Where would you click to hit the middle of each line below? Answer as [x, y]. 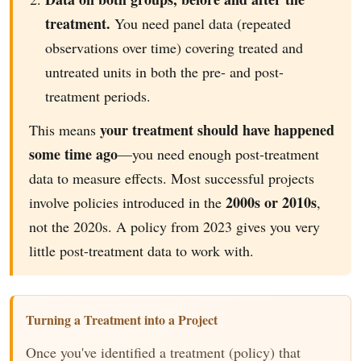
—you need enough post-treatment [218, 154]
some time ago [73, 154]
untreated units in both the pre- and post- [164, 72]
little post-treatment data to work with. [141, 251]
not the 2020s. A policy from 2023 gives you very [174, 226]
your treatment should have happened [217, 130]
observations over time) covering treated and [174, 48]
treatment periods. [98, 96]
